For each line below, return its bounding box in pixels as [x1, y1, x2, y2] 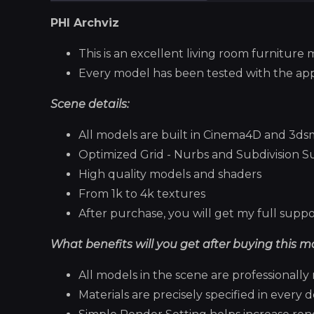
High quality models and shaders [78, 167, 261, 181]
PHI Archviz [50, 15, 119, 29]
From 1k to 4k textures [78, 186, 205, 200]
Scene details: [50, 97, 129, 111]
